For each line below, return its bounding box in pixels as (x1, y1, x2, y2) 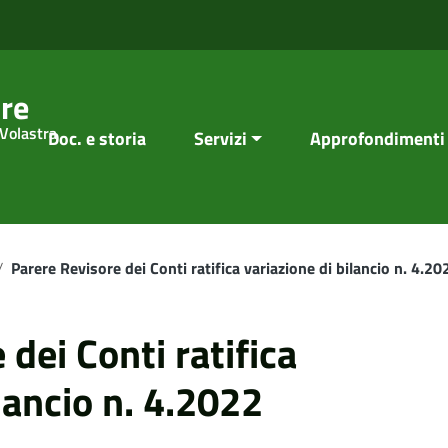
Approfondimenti (310, 125, 446, 152)
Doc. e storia (47, 125, 146, 152)
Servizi (193, 125, 247, 152)
